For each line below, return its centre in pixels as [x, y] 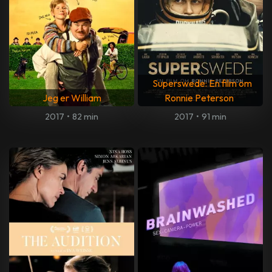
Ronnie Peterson [199, 98]
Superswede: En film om [202, 83]
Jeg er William [72, 98]
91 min [214, 117]
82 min [86, 117]
